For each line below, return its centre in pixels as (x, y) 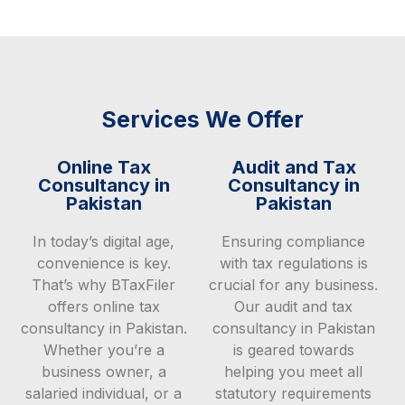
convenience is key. (104, 264)
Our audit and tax (294, 307)
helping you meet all (294, 372)
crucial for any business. (294, 285)
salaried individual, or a (104, 394)
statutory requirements (294, 394)
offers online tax (104, 307)
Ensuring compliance (294, 242)
